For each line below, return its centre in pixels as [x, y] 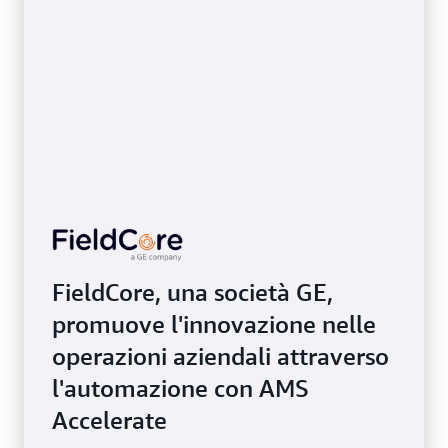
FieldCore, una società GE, [192, 292]
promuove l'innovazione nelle [214, 324]
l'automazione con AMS [180, 388]
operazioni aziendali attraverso [220, 356]
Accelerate [109, 420]
